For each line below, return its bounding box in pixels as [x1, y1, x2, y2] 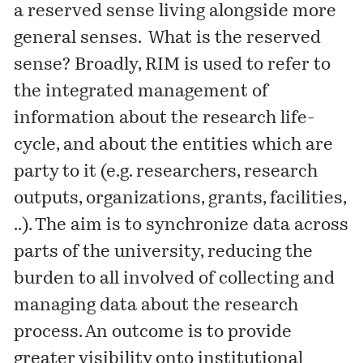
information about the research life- [14, 109, 315, 127]
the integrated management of [14, 83, 269, 100]
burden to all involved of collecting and [14, 270, 335, 288]
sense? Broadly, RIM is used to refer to [14, 56, 331, 74]
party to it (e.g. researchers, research [14, 163, 318, 181]
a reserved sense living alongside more [14, 2, 337, 20]
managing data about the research [14, 297, 299, 314]
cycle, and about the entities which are [14, 136, 334, 154]
